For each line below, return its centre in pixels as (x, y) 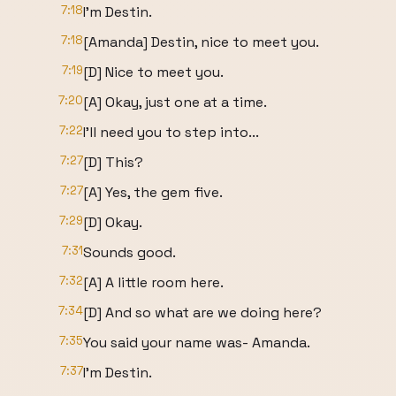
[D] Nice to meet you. (153, 72)
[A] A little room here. (153, 282)
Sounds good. (129, 252)
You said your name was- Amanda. (197, 343)
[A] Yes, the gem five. (153, 192)
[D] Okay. (113, 222)
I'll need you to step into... (171, 132)
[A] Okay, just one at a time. (175, 102)
